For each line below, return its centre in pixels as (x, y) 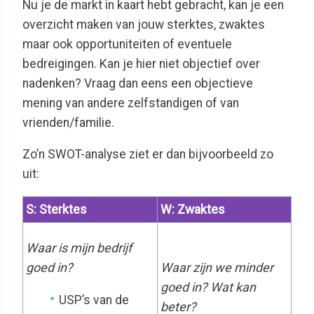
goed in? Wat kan (208, 287)
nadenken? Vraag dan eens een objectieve (138, 83)
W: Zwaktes (193, 209)
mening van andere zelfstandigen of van (131, 103)
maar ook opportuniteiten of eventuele (127, 44)
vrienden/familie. (68, 122)
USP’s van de (94, 300)
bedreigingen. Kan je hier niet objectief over (141, 63)
